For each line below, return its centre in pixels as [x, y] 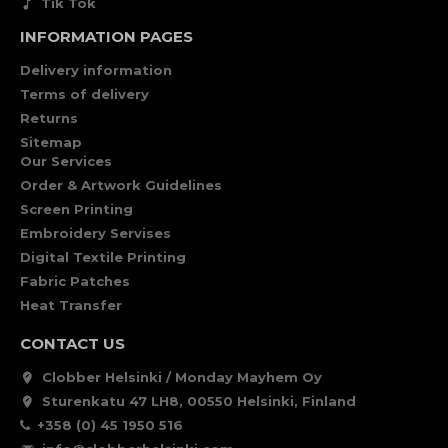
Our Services [66, 161]
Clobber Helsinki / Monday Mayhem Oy [182, 377]
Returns [49, 118]
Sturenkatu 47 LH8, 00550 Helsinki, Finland [199, 401]
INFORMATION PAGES [106, 36]
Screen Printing [76, 209]
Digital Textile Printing [103, 257]
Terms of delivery [84, 94]
